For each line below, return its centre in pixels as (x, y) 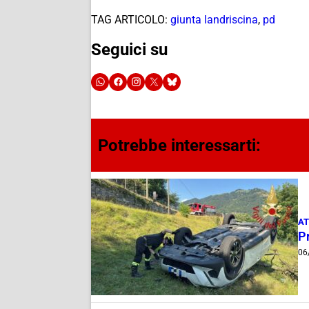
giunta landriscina (214, 19)
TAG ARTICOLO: (129, 19)
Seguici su (129, 49)
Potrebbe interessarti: (179, 145)
